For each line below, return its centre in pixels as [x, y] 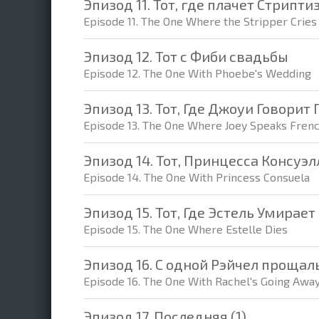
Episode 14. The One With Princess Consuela [197, 177]
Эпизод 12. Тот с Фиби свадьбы [186, 56]
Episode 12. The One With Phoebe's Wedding [197, 73]
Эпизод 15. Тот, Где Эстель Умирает [199, 212]
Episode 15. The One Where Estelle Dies [185, 229]
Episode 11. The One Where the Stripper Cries [200, 21]
